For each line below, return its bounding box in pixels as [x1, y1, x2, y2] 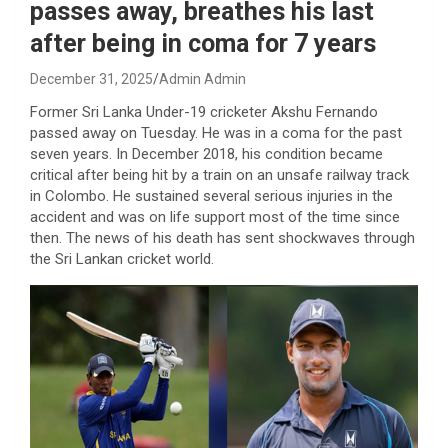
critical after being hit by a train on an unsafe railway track [30, 166, 409, 184]
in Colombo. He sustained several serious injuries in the [30, 187, 393, 205]
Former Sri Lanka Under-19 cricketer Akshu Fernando [30, 103, 378, 121]
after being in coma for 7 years [30, 29, 376, 58]
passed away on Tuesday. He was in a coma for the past [30, 124, 402, 142]
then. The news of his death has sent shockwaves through [30, 229, 415, 247]
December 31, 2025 [30, 71, 153, 87]
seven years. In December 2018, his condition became [30, 145, 383, 163]
